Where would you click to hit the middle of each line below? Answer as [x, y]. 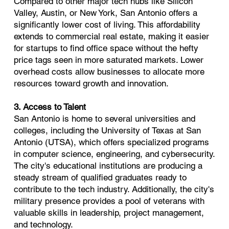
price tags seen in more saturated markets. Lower [109, 60]
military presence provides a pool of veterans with [109, 201]
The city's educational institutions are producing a [108, 166]
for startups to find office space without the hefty [106, 48]
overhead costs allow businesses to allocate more [109, 72]
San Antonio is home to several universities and [105, 119]
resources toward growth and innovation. [91, 84]
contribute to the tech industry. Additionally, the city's [114, 189]
